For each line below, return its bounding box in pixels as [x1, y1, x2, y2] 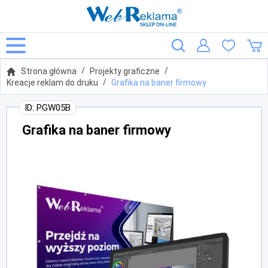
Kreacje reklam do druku [7, 78, 98, 87]
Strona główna [21, 66, 77, 76]
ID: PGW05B [25, 102, 71, 113]
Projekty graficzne [90, 66, 160, 76]
